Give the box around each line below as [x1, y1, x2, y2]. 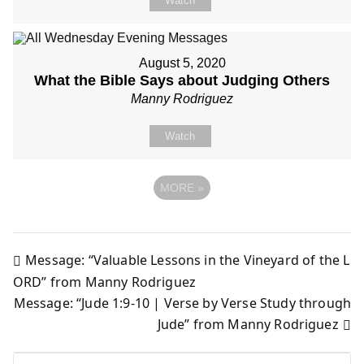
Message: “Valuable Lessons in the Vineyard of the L [25, 250, 350, 269]
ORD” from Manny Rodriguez [13, 273, 197, 292]
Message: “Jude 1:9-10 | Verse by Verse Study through [13, 294, 351, 313]
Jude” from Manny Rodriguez [157, 314, 339, 333]
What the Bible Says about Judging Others [34, 72, 330, 89]
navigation [12, 304, 183, 349]
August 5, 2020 [138, 56, 226, 70]
